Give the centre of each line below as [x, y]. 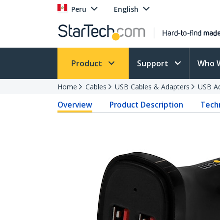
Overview [75, 105]
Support [154, 63]
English [126, 9]
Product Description [147, 105]
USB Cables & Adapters [152, 87]
